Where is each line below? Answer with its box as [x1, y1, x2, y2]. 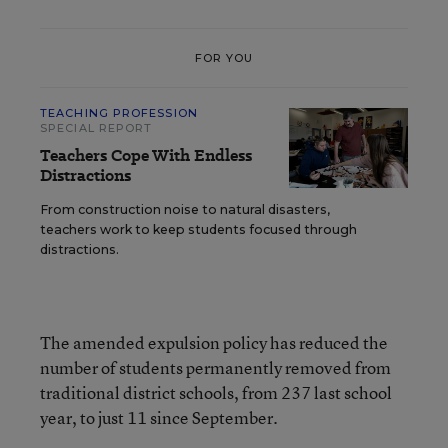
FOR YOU [194, 50, 254, 65]
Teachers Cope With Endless [40, 144, 252, 167]
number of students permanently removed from [40, 356, 391, 379]
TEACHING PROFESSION [40, 106, 198, 120]
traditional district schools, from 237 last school [40, 381, 392, 404]
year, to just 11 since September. [40, 406, 278, 429]
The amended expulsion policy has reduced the [40, 331, 388, 354]
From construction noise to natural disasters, [40, 202, 330, 217]
